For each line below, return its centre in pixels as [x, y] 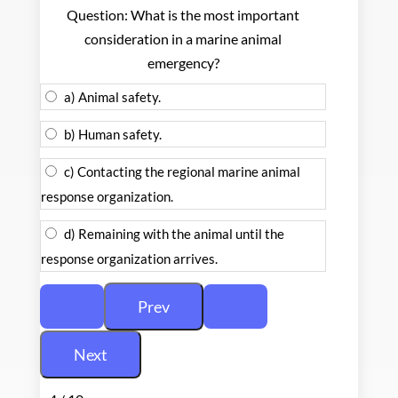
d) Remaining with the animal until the [174, 233]
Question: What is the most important [183, 14]
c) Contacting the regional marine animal [182, 171]
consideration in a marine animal [183, 38]
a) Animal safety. [112, 96]
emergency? [183, 62]
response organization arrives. [129, 258]
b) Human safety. [112, 134]
